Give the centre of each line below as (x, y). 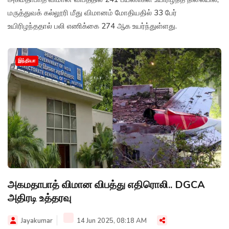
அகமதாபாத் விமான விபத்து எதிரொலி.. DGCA (106, 185)
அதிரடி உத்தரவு (39, 198)
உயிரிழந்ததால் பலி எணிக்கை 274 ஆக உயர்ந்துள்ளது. (92, 26)
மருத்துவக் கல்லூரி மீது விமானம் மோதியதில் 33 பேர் (92, 13)
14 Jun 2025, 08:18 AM (111, 221)
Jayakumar (37, 221)
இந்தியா (27, 61)
